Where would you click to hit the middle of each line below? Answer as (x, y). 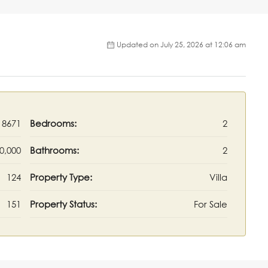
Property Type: (61, 177)
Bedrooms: (53, 124)
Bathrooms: (54, 150)
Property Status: (63, 204)
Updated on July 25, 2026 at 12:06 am (181, 45)
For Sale (211, 204)
